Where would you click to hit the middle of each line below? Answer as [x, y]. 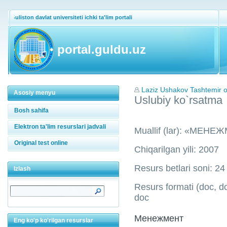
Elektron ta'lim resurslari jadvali [60, 127]
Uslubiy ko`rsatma [178, 100]
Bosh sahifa [31, 110]
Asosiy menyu [34, 93]
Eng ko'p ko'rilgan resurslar [53, 220]
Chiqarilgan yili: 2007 [177, 149]
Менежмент [159, 218]
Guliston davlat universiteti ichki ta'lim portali [71, 17]
